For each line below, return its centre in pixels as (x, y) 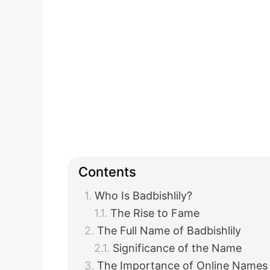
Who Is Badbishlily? (143, 196)
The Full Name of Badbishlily (169, 231)
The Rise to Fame (155, 213)
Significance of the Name (177, 248)
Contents (107, 171)
